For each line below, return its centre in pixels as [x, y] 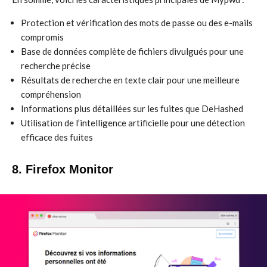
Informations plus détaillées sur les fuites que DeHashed [132, 108]
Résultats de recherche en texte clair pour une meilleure [130, 80]
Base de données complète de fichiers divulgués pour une [132, 51]
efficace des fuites [57, 137]
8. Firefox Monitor [63, 169]
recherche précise [56, 66]
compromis [42, 37]
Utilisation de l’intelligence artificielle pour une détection [133, 123]
